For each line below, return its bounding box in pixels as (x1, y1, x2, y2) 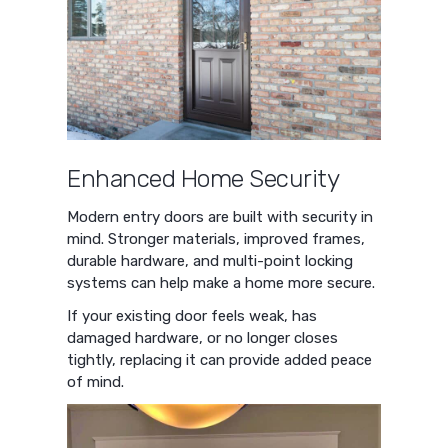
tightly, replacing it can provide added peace (67, 351, 373, 370)
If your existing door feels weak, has (67, 307, 318, 326)
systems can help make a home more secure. (67, 273, 376, 292)
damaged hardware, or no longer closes (67, 329, 339, 348)
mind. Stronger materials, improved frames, (67, 229, 366, 248)
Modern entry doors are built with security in (67, 207, 374, 226)
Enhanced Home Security (67, 164, 340, 194)
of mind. (67, 373, 125, 392)
